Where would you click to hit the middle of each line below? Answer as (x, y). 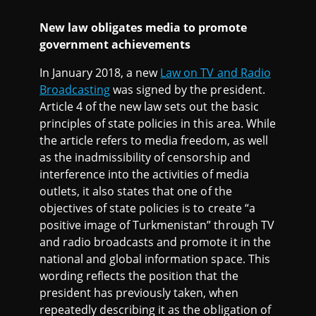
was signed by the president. (188, 90)
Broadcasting (75, 90)
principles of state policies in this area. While (158, 123)
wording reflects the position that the (139, 276)
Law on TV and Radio (215, 73)
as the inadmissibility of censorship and (145, 157)
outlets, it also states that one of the (136, 191)
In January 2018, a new (100, 73)
